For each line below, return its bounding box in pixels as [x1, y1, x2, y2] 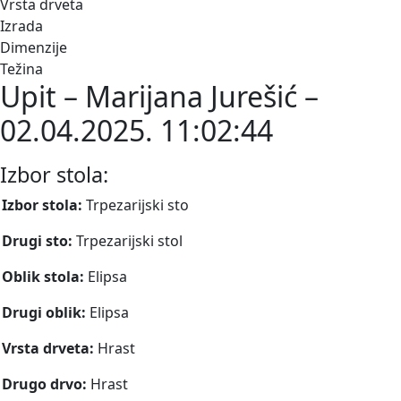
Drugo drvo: [2, 374, 90, 395]
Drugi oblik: [2, 303, 90, 323]
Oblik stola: [2, 267, 88, 287]
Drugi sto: [2, 231, 76, 252]
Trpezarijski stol [76, 231, 183, 252]
